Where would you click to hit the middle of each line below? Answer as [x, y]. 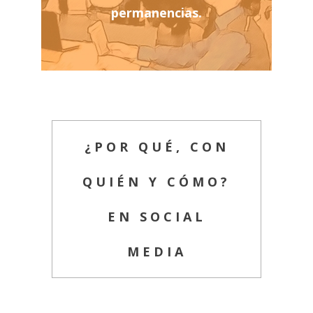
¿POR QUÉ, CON [156, 146]
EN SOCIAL [156, 216]
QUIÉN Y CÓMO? [156, 181]
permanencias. [156, 12]
